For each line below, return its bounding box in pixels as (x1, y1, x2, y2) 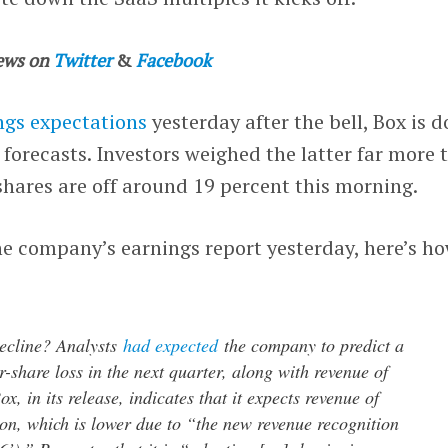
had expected (123, 333, 219, 357)
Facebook (136, 47, 212, 72)
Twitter (53, 47, 113, 72)
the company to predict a (218, 333, 405, 357)
